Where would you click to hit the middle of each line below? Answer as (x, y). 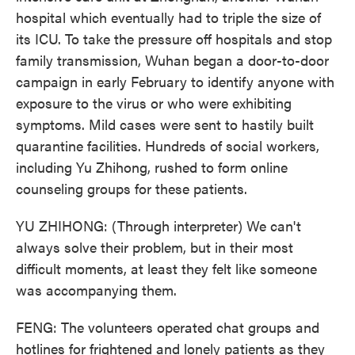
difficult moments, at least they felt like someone (166, 268)
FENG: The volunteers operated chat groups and (168, 327)
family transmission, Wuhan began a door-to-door (172, 60)
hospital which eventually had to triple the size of (168, 17)
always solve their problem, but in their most (155, 247)
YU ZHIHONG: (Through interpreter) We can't (158, 225)
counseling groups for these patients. (132, 188)
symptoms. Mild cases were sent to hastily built (165, 124)
